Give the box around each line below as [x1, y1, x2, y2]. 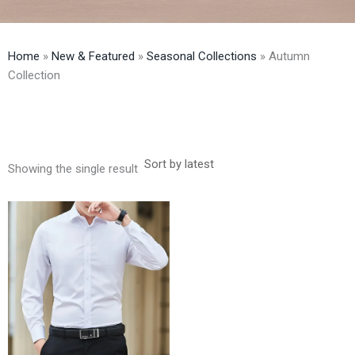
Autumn [269, 48, 310, 63]
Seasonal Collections [147, 48, 257, 63]
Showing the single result [8, 161, 138, 176]
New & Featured [52, 48, 135, 63]
